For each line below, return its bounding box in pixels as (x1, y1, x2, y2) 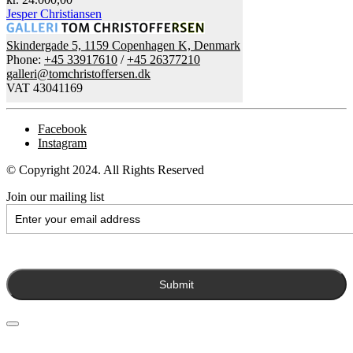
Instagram (38, 136, 87, 150)
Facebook (38, 121, 87, 136)
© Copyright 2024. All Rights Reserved (6, 162, 204, 176)
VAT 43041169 (6, 80, 83, 95)
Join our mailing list (6, 189, 104, 203)
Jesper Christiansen (6, 6, 102, 20)
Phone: (6, 52, 44, 66)
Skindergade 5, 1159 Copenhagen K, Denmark (6, 38, 240, 52)
